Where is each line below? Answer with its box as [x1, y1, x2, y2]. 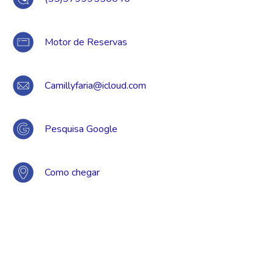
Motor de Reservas [44, 35, 127, 49]
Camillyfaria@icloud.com [44, 79, 146, 92]
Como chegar [44, 166, 100, 179]
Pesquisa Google [44, 122, 117, 136]
